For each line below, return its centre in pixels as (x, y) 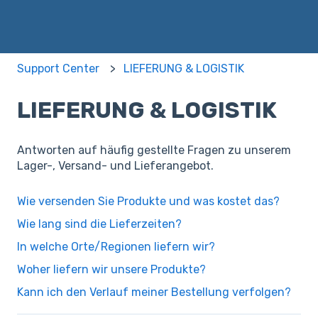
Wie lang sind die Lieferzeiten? (99, 224)
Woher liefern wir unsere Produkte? (111, 269)
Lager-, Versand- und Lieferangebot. (115, 166)
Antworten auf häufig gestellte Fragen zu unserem (154, 150)
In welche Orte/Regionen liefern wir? (116, 246)
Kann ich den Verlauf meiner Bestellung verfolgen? (154, 292)
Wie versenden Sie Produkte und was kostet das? (148, 201)
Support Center (58, 68)
